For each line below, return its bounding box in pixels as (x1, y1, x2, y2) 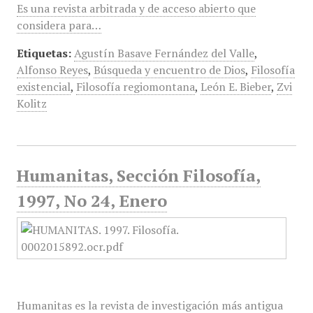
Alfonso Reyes (16, 62, 88, 78)
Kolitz (16, 96, 47, 111)
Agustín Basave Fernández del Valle (73, 45, 254, 61)
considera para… (16, 17, 101, 33)
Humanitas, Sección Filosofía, (16, 164, 261, 187)
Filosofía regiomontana (75, 79, 195, 94)
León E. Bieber (200, 79, 271, 94)
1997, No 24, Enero (16, 189, 167, 212)
